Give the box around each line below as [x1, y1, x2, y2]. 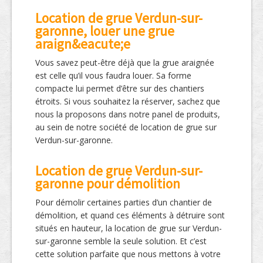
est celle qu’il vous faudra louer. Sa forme [35, 70, 191, 82]
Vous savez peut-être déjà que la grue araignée [35, 57, 214, 69]
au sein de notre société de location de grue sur [35, 122, 217, 133]
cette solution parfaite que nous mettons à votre [35, 248, 221, 260]
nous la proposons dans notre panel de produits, [35, 109, 220, 120]
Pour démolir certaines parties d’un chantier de [35, 197, 212, 208]
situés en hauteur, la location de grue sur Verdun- [35, 222, 222, 234]
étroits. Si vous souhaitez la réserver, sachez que [35, 96, 220, 107]
